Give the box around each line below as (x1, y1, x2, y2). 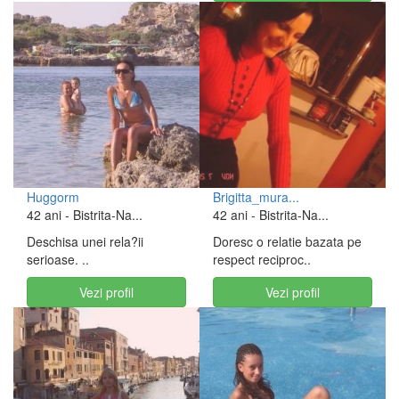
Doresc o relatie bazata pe (213, 232, 362, 250)
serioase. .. (27, 250, 89, 268)
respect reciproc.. (213, 250, 311, 268)
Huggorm (27, 188, 79, 206)
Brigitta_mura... (213, 188, 299, 206)
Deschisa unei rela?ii (27, 232, 143, 250)
